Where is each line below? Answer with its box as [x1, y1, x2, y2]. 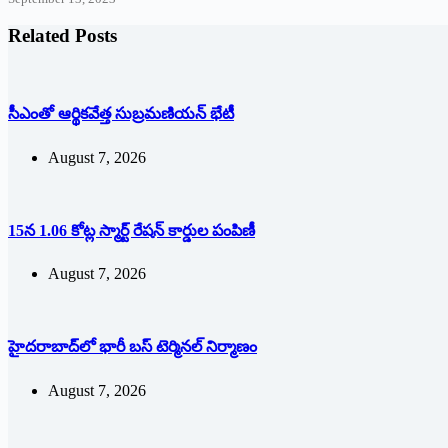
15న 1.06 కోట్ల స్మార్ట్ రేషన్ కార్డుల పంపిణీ [8, 221, 255, 239]
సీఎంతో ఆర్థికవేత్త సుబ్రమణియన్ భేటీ [8, 105, 234, 123]
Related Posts [8, 25, 117, 47]
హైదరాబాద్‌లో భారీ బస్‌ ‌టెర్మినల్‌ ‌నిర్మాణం [8, 338, 257, 356]
